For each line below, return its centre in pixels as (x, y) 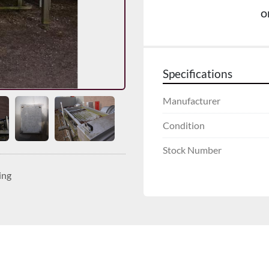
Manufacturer (192, 100)
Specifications (198, 74)
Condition (184, 125)
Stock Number (192, 150)
